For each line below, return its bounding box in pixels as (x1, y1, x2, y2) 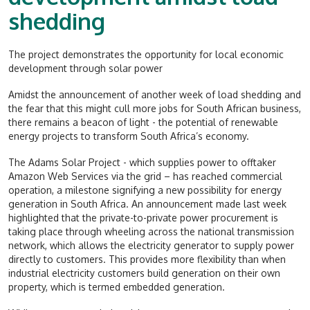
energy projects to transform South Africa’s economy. (8, 129, 249, 142)
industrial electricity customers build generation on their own (8, 266, 280, 279)
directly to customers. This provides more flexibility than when (8, 253, 286, 265)
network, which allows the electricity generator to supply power (8, 239, 294, 251)
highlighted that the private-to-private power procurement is (8, 211, 278, 224)
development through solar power (8, 62, 163, 74)
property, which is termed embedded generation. (8, 280, 225, 293)
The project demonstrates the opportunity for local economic (8, 48, 284, 60)
